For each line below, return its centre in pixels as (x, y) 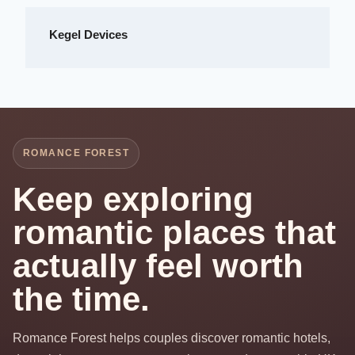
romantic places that (174, 233)
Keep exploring (133, 200)
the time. (81, 300)
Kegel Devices (89, 35)
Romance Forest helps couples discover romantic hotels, (172, 338)
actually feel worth (158, 266)
